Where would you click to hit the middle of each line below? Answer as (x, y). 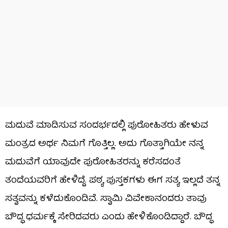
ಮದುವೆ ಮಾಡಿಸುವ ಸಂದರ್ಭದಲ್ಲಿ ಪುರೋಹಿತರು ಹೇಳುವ (107, 126)
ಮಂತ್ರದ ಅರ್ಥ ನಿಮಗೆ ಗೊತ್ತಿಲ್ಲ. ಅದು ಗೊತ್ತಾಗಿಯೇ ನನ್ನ (104, 144)
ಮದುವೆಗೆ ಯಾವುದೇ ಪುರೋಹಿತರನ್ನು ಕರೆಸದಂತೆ (93, 162)
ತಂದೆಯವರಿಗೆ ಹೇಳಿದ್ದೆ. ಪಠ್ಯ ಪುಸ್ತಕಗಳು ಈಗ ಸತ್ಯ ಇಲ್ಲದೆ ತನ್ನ (112, 181)
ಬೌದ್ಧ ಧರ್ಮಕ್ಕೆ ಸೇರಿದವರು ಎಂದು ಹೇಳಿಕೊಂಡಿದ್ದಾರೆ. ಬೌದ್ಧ (109, 217)
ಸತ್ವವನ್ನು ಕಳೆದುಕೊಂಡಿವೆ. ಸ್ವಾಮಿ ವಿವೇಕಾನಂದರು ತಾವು (106, 199)
